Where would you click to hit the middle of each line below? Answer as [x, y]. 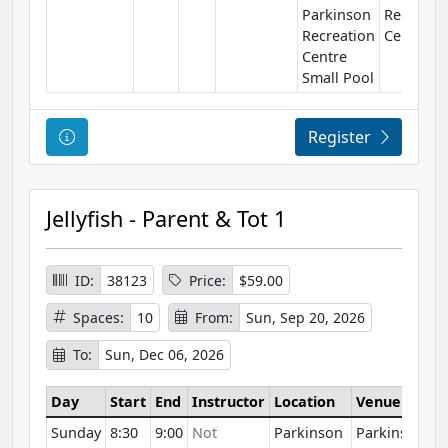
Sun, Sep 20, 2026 [305, 317]
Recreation [338, 36]
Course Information [149, 136]
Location [304, 401]
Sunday [76, 432]
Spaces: [98, 317]
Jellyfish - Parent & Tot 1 [166, 219]
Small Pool [338, 78]
